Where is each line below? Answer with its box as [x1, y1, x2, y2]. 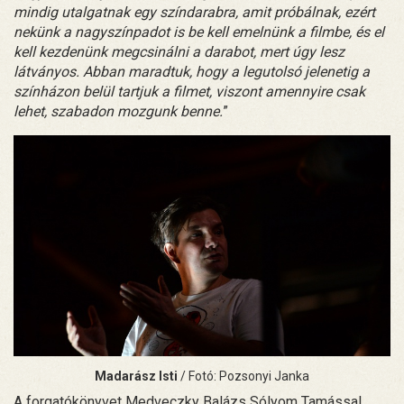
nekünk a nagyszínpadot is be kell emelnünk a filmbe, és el [14, 23, 384, 41]
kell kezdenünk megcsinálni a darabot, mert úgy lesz [14, 42, 344, 60]
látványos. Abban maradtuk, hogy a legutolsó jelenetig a [14, 62, 370, 80]
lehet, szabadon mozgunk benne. [14, 102, 223, 120]
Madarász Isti [95, 368, 180, 383]
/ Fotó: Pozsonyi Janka [180, 368, 309, 383]
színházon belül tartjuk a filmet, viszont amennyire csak [14, 82, 365, 100]
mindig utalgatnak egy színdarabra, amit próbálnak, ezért [14, 3, 375, 21]
